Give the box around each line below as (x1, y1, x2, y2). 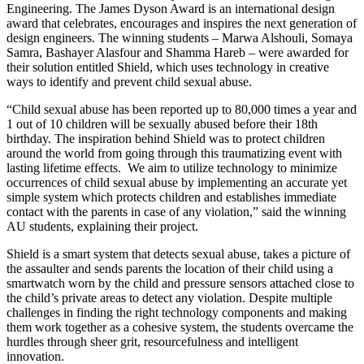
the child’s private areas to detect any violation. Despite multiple (6, 290, 332, 305)
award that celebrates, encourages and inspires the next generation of (6, 15, 357, 30)
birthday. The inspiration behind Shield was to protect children (6, 131, 325, 145)
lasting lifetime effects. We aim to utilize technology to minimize (6, 160, 337, 175)
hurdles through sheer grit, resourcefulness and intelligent (6, 334, 298, 349)
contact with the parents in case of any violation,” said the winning (6, 204, 346, 219)
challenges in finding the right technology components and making (6, 305, 347, 319)
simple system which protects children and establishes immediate (6, 189, 336, 204)
